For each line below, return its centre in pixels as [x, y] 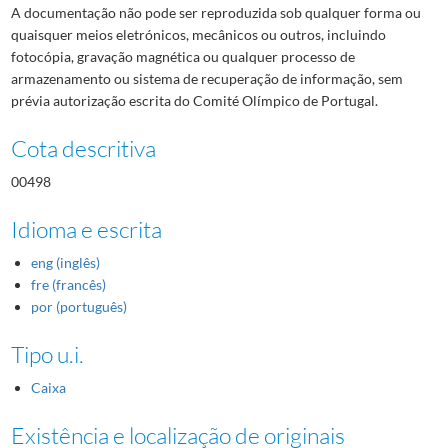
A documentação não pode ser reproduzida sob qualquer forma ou [215, 12]
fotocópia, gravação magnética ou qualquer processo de [182, 56]
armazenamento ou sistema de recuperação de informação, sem [206, 78]
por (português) [78, 306]
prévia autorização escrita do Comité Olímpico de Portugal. [194, 100]
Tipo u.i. [47, 353]
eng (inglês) [65, 262]
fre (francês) [68, 284]
